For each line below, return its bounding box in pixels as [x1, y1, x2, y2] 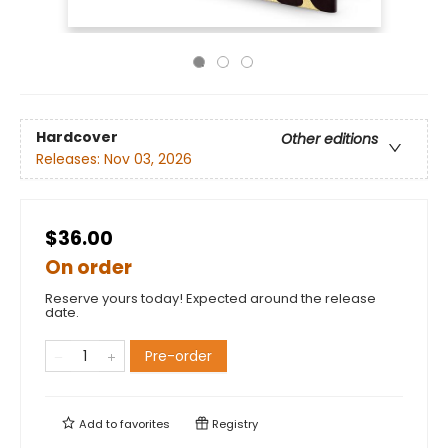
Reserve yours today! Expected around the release [45, 289, 376, 308]
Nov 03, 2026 [104, 149, 192, 170]
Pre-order [145, 346, 212, 366]
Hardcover [36, 127, 118, 148]
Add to [76, 416, 120, 432]
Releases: [36, 149, 104, 170]
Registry [209, 416, 258, 432]
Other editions [281, 129, 378, 150]
